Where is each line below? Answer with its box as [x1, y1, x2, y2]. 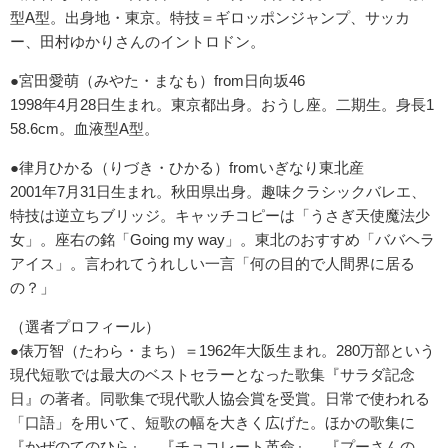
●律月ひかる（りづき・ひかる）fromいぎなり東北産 [10, 159, 364, 177]
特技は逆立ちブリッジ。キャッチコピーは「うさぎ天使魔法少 [10, 207, 430, 225]
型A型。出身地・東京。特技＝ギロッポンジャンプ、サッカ [10, 9, 410, 27]
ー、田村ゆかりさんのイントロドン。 [10, 33, 265, 51]
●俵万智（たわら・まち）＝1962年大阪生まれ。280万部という [10, 342, 435, 360]
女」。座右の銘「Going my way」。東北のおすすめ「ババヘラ [10, 231, 435, 249]
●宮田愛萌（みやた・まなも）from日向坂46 [10, 72, 305, 90]
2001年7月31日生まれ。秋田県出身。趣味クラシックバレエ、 [10, 183, 426, 201]
